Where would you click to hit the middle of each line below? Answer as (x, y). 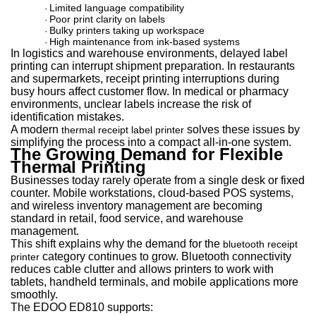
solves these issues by (242, 129)
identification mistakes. (67, 117)
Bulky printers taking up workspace (127, 30)
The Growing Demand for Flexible (147, 154)
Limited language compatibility (117, 8)
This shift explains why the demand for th (112, 244)
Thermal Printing (78, 167)
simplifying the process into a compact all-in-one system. (151, 142)
